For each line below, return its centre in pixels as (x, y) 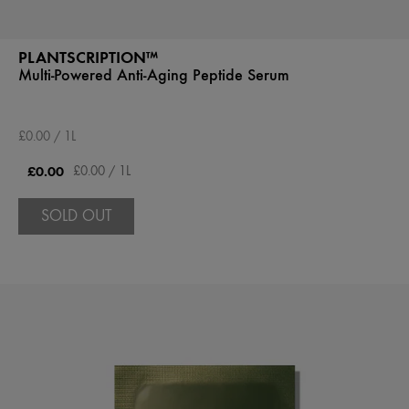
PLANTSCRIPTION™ (88, 58)
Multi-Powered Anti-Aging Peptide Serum (154, 75)
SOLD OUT (76, 215)
